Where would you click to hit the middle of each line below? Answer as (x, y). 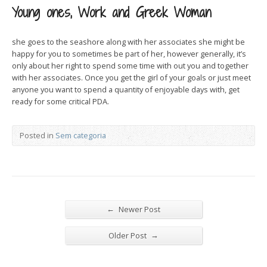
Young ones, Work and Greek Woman (111, 12)
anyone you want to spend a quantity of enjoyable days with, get (126, 89)
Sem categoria (81, 135)
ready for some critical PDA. (60, 101)
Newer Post (139, 209)
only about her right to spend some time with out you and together (130, 66)
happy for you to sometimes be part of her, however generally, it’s (129, 54)
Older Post (128, 235)
